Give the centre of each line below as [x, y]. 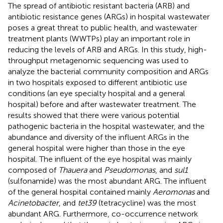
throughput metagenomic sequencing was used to [98, 60]
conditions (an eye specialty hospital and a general [97, 93]
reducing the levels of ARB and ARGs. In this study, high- [108, 49]
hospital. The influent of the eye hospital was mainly [100, 159]
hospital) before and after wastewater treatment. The [102, 104]
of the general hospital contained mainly [80, 192]
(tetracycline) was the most [146, 203]
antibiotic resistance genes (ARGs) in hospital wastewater [109, 16]
